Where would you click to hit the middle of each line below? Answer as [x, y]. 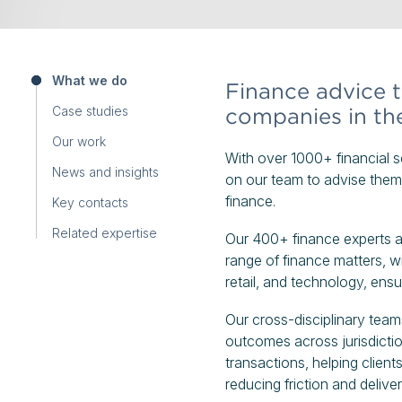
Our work [79, 141]
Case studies [90, 111]
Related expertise [105, 233]
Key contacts [90, 202]
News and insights [105, 172]
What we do [90, 80]
